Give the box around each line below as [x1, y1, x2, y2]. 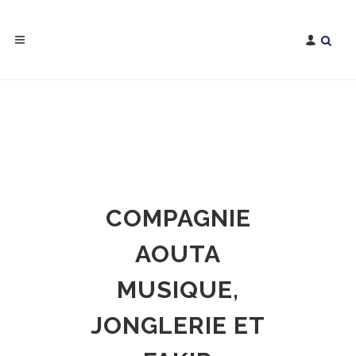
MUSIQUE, [117, 276, 239, 304]
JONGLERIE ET [91, 311, 265, 339]
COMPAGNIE [105, 204, 251, 232]
